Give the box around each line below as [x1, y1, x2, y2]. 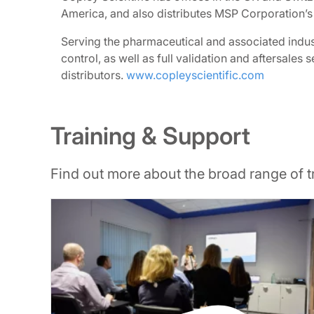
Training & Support [50, 121, 250, 150]
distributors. [61, 68, 126, 82]
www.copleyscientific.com [126, 68, 264, 82]
